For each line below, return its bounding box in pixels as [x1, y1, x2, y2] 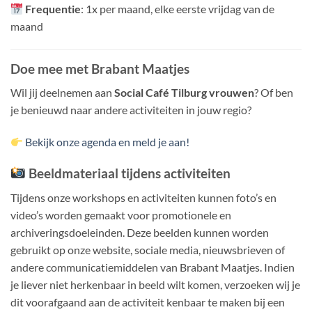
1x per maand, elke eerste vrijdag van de [86, 2, 275, 16]
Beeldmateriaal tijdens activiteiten [25, 165, 231, 182]
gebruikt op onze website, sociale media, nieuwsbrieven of [10, 242, 285, 256]
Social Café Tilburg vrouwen [114, 86, 254, 100]
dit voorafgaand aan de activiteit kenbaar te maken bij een [10, 295, 285, 309]
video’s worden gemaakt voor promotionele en [10, 208, 231, 221]
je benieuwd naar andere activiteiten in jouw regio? [10, 103, 251, 117]
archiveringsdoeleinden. [10, 225, 125, 239]
